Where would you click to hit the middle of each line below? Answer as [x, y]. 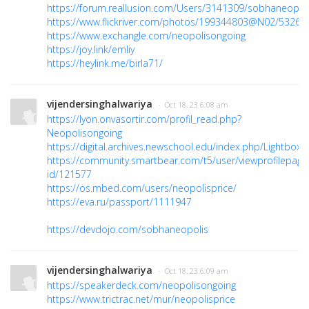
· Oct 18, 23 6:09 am [193, 271]
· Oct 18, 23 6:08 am [193, 105]
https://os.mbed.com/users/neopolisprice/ [142, 188]
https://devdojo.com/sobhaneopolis [128, 230]
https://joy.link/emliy [91, 50]
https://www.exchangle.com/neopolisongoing [146, 36]
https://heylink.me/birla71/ [105, 63]
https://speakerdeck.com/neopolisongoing [141, 286]
